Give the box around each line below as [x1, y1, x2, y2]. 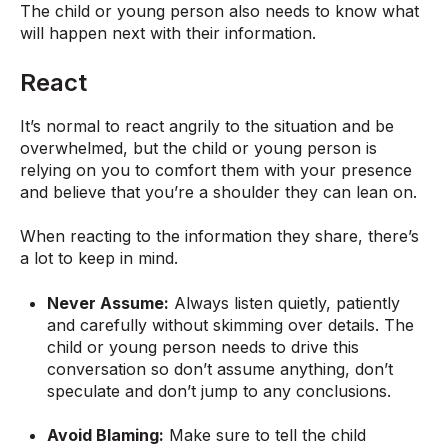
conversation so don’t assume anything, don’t [47, 358, 394, 379]
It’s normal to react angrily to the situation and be [20, 115, 394, 136]
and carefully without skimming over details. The [47, 314, 415, 335]
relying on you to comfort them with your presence [20, 159, 412, 180]
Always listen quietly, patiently [169, 292, 401, 313]
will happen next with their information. [20, 22, 316, 43]
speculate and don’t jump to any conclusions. [47, 380, 392, 401]
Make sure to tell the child [164, 425, 367, 446]
